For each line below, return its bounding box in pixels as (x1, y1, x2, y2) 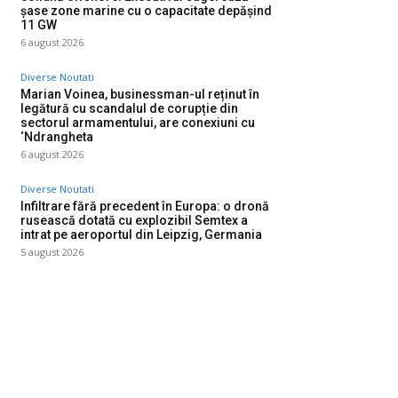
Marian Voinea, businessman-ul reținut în (20, 87, 259, 102)
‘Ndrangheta (20, 130, 93, 145)
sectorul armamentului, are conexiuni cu (20, 115, 255, 131)
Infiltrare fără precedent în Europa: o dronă (20, 199, 269, 214)
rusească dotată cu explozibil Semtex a (20, 213, 248, 228)
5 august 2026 (20, 245, 84, 259)
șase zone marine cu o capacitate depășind (20, 4, 272, 19)
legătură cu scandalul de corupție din (20, 101, 238, 116)
